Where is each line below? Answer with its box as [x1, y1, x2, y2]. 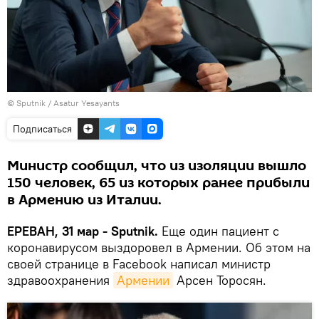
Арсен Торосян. [173, 271, 266, 288]
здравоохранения [7, 271, 113, 288]
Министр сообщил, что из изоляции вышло [7, 155, 306, 176]
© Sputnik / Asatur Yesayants [7, 97, 120, 108]
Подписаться [13, 122, 72, 135]
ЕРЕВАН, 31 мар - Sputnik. [7, 222, 158, 239]
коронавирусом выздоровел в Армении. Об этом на [7, 239, 310, 256]
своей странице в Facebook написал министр [7, 255, 271, 272]
